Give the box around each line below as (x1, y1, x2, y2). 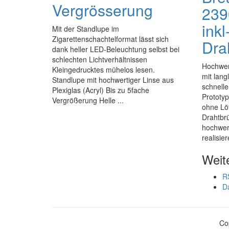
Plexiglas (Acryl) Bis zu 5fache (52, 85, 149, 95)
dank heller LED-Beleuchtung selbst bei (52, 44, 179, 54)
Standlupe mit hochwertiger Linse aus (52, 75, 174, 85)
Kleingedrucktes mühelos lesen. (52, 64, 155, 75)
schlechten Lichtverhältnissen (52, 54, 147, 64)
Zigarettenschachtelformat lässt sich (52, 34, 169, 44)
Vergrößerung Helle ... (52, 95, 124, 105)
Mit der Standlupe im (52, 24, 119, 34)
